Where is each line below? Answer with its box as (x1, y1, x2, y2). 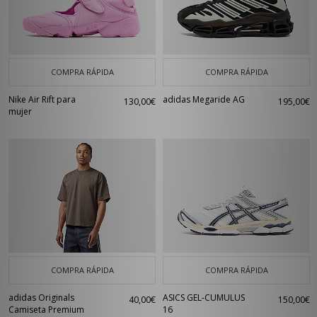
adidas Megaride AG (163, 93, 245, 105)
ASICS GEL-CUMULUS (163, 292, 245, 304)
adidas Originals (8, 292, 74, 304)
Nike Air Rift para (8, 93, 76, 105)
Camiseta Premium (8, 304, 84, 316)
